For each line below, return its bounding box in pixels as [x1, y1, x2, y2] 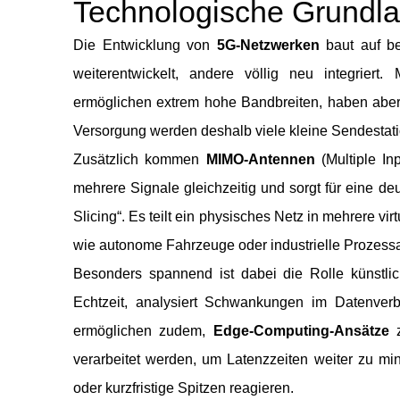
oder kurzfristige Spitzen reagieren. [73, 380, 294, 396]
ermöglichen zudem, [73, 323, 206, 339]
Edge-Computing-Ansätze [205, 323, 389, 339]
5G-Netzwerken [216, 37, 320, 54]
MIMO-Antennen [205, 152, 315, 168]
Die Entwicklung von [73, 37, 217, 54]
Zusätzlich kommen [73, 152, 206, 168]
